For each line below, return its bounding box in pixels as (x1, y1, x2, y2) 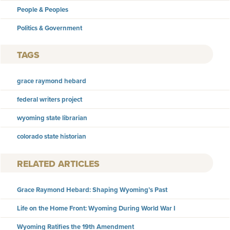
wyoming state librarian (17, 113, 87, 123)
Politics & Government (17, 23, 82, 33)
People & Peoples (17, 4, 68, 14)
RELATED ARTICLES (17, 157, 100, 170)
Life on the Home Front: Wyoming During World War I (17, 203, 176, 213)
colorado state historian (17, 131, 86, 142)
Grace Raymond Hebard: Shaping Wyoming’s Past (17, 184, 167, 195)
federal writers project (17, 94, 82, 105)
